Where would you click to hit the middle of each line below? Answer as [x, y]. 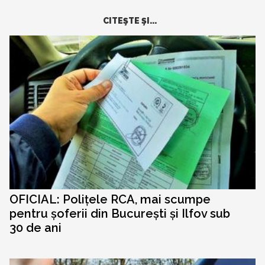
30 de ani [35, 228]
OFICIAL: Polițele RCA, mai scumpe [110, 200]
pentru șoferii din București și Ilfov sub [120, 214]
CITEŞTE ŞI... [130, 21]
